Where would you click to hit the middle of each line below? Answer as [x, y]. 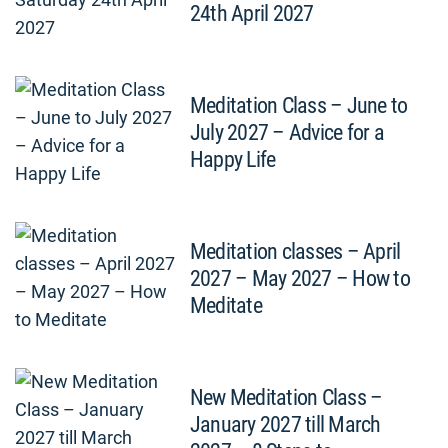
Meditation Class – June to [299, 105]
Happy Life [233, 159]
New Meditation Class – [286, 397]
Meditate [226, 305]
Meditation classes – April [295, 251]
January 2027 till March [285, 424]
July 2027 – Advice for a [287, 132]
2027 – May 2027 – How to [300, 278]
